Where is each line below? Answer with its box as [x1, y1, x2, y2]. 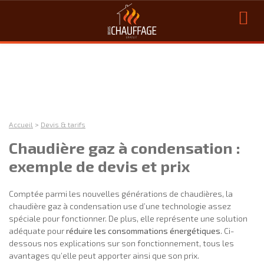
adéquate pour [9, 225, 66, 236]
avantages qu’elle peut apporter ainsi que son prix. [9, 250, 199, 260]
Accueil [9, 120, 33, 129]
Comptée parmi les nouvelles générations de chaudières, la [9, 188, 233, 199]
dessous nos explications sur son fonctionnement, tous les [9, 237, 234, 248]
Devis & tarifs [41, 120, 85, 129]
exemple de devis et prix [9, 156, 190, 175]
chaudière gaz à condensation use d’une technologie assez [9, 200, 231, 211]
